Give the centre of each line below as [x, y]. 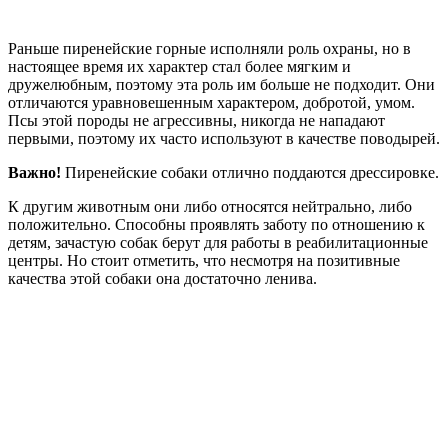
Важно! [34, 172]
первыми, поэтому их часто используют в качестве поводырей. [224, 138]
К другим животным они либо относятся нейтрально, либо [210, 206]
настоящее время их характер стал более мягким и [179, 66]
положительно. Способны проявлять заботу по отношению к [216, 224]
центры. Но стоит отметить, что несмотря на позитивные [204, 260]
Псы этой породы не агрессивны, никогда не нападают [196, 120]
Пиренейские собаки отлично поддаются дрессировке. [250, 172]
